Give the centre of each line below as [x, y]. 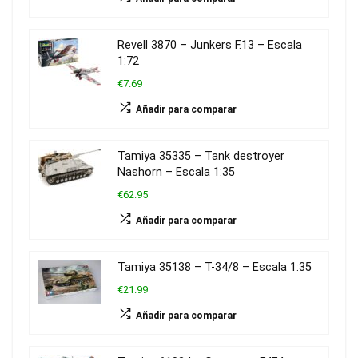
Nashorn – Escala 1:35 [176, 172]
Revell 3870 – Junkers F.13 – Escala [210, 45]
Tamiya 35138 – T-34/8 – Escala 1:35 [215, 267]
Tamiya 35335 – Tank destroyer [201, 156]
